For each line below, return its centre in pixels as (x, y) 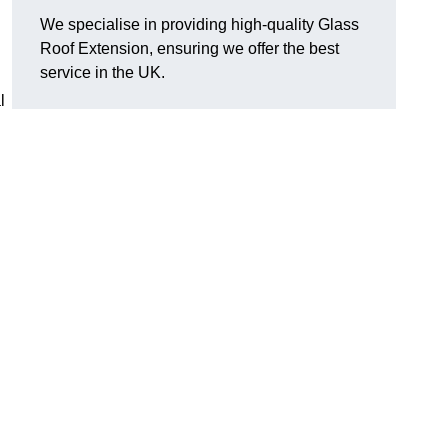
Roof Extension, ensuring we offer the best (189, 49)
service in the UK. (102, 73)
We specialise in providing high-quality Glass (199, 25)
